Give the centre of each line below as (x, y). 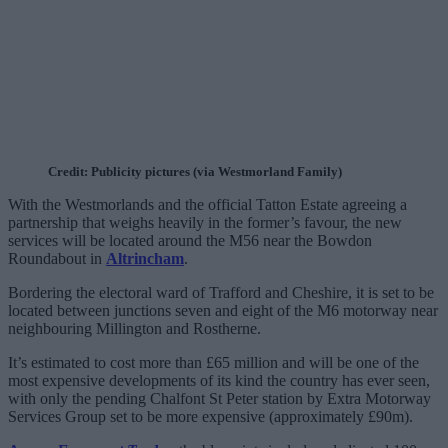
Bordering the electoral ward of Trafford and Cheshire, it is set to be (221, 292)
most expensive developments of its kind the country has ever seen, (219, 380)
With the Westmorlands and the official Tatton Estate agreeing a (207, 204)
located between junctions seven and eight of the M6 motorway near (223, 310)
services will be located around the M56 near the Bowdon (190, 240)
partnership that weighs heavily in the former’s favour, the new (205, 222)
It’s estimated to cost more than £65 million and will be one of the (213, 362)
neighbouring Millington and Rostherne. (134, 328)
